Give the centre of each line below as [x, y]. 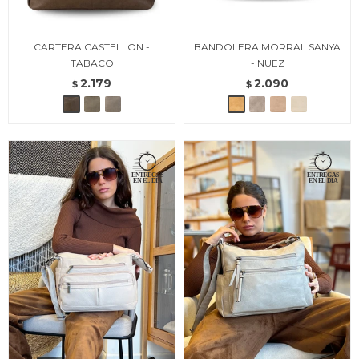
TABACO [92, 63]
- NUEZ [267, 63]
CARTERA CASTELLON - [92, 46]
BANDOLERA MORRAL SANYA [267, 46]
